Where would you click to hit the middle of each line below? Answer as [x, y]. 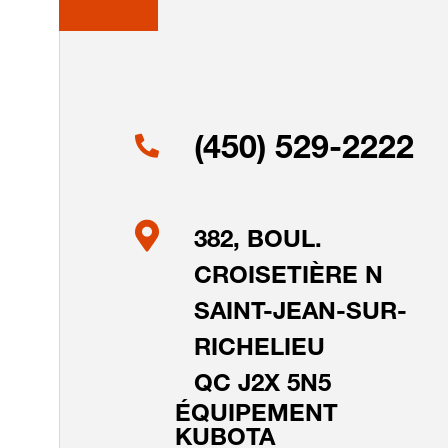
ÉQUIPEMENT [256, 416]
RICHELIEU [259, 350]
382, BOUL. [258, 242]
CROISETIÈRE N [288, 278]
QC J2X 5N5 [262, 386]
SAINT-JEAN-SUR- [300, 314]
